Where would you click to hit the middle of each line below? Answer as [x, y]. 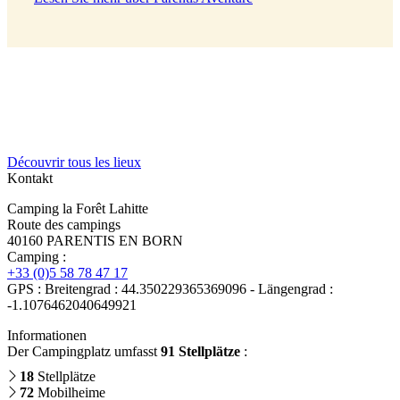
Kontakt [30, 179]
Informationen [47, 336]
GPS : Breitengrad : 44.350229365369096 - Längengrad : [170, 289]
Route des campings [64, 225]
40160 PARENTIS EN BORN [95, 241]
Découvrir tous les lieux [74, 162]
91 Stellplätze [200, 352]
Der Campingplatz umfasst [84, 352]
